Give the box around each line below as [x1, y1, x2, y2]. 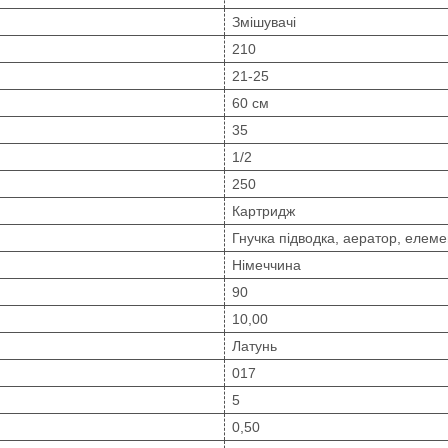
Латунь [232, 337, 277, 354]
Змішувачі [232, 13, 296, 30]
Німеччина [232, 256, 301, 273]
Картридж [232, 202, 295, 219]
